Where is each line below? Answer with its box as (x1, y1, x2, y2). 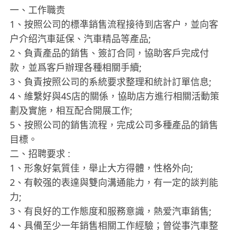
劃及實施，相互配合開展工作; (10, 104, 133, 117)
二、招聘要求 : (10, 147, 71, 160)
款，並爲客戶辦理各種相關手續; (10, 61, 142, 74)
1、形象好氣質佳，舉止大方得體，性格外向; (10, 162, 194, 175)
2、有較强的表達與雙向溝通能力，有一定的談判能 (10, 176, 219, 189)
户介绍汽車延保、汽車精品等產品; (10, 32, 151, 45)
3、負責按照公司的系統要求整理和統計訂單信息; (10, 75, 212, 88)
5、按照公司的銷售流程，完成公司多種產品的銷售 (10, 119, 219, 131)
